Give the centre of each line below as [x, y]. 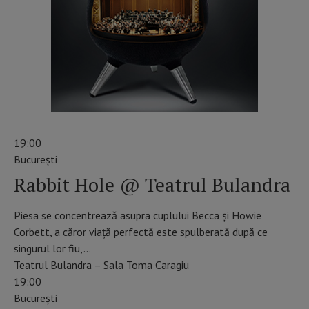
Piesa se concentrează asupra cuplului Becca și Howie [138, 215]
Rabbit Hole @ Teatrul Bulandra [152, 184]
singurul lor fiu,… [52, 248]
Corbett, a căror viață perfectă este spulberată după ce [141, 231]
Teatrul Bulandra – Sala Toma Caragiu [101, 265]
